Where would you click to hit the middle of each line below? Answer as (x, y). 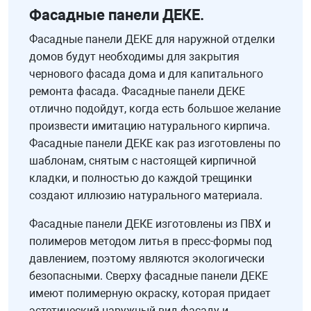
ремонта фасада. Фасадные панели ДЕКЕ (137, 92)
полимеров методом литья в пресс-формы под (151, 242)
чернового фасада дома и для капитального (146, 74)
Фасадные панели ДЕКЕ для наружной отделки (152, 40)
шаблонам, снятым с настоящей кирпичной (143, 161)
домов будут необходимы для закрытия (134, 57)
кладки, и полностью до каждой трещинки (141, 178)
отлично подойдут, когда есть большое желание (155, 109)
